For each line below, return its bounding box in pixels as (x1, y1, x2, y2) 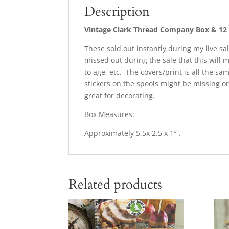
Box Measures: (84, 109, 135, 120)
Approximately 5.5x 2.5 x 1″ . (84, 128, 181, 139)
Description (84, 3, 150, 21)
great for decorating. (84, 90, 155, 101)
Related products (68, 175, 163, 194)
